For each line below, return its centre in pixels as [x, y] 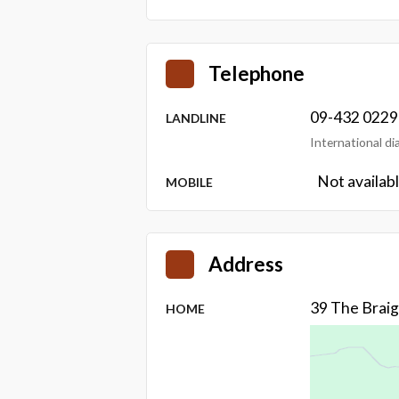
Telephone [257, 73]
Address [246, 264]
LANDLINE [196, 118]
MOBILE [190, 182]
